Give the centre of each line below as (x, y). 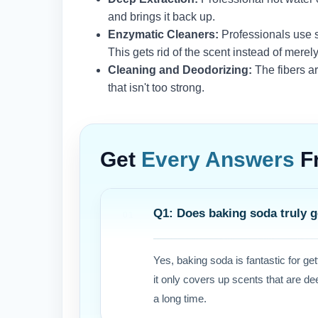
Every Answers (218, 159)
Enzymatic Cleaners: (163, 34)
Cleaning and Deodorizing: (180, 70)
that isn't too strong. (156, 87)
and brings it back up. (161, 16)
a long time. (180, 298)
